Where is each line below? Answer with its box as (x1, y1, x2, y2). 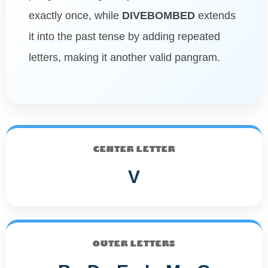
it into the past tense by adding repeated (29, 30, 220, 42)
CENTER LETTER (93, 145, 175, 154)
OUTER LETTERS (93, 239, 175, 249)
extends (195, 9, 236, 22)
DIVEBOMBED (122, 9, 195, 22)
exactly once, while (29, 9, 122, 22)
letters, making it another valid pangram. (29, 51, 220, 63)
